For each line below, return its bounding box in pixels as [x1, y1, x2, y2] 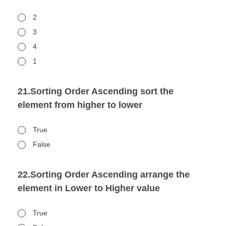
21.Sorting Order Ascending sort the [18, 86, 174, 96]
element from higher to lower [18, 100, 142, 110]
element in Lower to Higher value [18, 183, 160, 193]
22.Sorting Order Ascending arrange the [18, 169, 190, 180]
